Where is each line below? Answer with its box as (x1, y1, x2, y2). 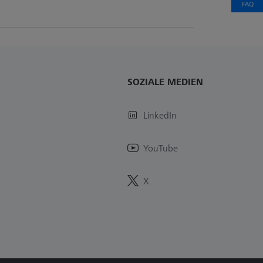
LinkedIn (143, 108, 177, 122)
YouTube (143, 141, 178, 154)
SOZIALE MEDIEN (127, 75, 203, 88)
